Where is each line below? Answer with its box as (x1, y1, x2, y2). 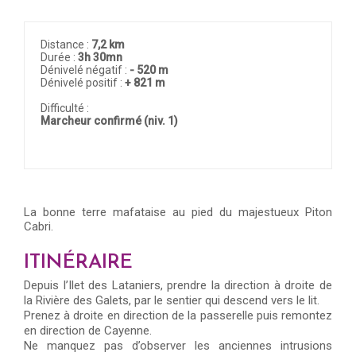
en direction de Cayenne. (24, 323, 152, 338)
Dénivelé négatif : (41, 63, 130, 76)
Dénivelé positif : (41, 75, 125, 89)
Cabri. (24, 219, 53, 234)
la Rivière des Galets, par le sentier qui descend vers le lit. (24, 292, 319, 308)
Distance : (41, 37, 91, 51)
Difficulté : (41, 101, 89, 114)
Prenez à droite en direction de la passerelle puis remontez (24, 308, 332, 323)
